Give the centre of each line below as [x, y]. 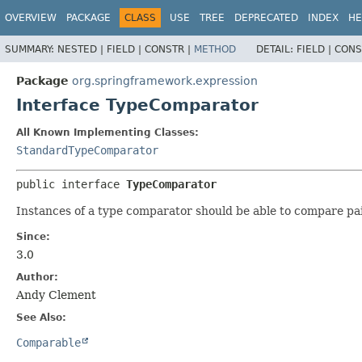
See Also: [41, 317]
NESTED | [82, 49]
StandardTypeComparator [87, 150]
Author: [37, 277]
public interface [71, 184]
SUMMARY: [31, 49]
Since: [33, 236]
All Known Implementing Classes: [107, 132]
